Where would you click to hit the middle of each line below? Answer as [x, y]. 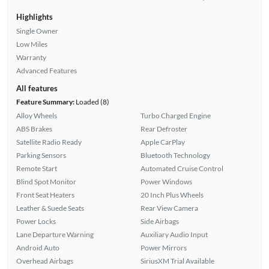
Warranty [31, 57]
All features [37, 88]
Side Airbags [160, 221]
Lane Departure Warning [55, 234]
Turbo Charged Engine [176, 115]
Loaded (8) [92, 101]
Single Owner [37, 31]
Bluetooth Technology [175, 155]
